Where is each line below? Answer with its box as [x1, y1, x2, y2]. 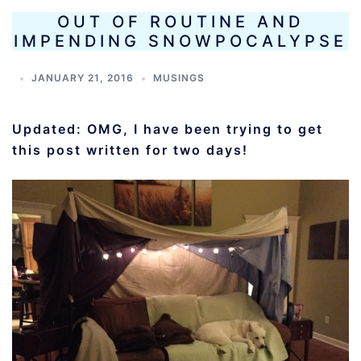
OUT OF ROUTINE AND [57, 12, 304, 31]
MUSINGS [153, 72, 205, 84]
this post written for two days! [12, 142, 258, 158]
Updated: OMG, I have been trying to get [12, 121, 323, 137]
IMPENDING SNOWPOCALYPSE [14, 31, 347, 51]
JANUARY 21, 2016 [31, 72, 134, 84]
